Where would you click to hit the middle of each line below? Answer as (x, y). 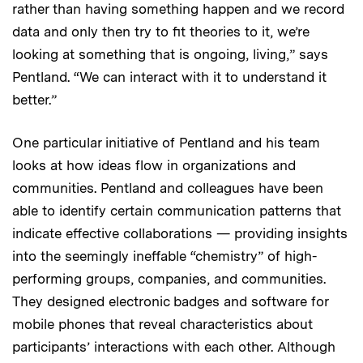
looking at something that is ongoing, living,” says (170, 54)
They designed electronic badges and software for (170, 301)
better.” (34, 99)
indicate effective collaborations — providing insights (180, 233)
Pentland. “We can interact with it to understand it (169, 77)
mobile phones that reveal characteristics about (162, 324)
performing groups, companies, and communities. (169, 278)
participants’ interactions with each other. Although (174, 346)
